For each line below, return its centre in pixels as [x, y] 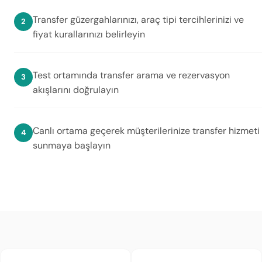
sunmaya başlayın [72, 145]
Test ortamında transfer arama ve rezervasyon [131, 75]
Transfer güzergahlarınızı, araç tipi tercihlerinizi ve [138, 20]
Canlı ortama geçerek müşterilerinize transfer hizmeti [146, 131]
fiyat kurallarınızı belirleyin [89, 34]
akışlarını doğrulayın [76, 90]
